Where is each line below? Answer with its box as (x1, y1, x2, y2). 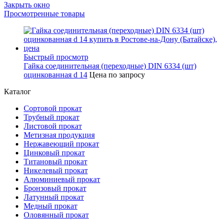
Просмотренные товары (4, 9, 85, 18)
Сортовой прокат (24, 104, 82, 112)
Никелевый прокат (24, 166, 88, 175)
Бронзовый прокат (24, 184, 86, 192)
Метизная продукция (24, 130, 95, 139)
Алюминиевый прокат (24, 175, 100, 184)
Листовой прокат (24, 121, 82, 130)
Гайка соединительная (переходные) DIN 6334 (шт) (24, 61, 196, 70)
